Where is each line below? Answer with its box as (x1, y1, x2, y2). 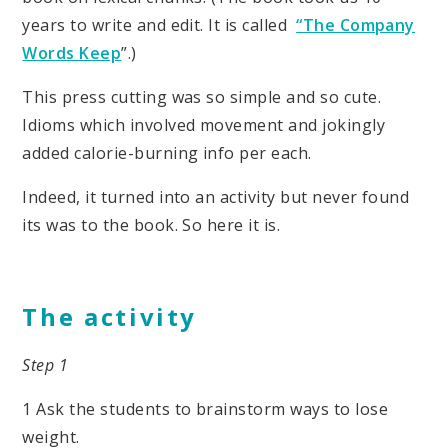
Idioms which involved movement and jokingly (22, 114, 386, 137)
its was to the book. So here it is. (22, 214, 281, 237)
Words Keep (22, 42, 122, 65)
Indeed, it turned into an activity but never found (22, 186, 410, 209)
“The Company (296, 14, 415, 37)
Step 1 (22, 353, 69, 376)
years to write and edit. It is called (22, 14, 297, 37)
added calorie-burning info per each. (22, 142, 312, 165)
